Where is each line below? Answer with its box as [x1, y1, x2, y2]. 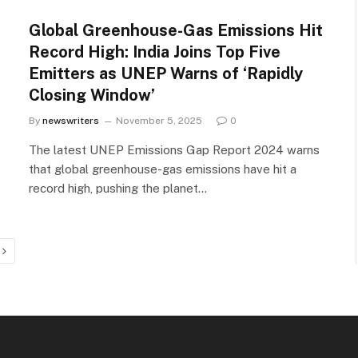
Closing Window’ [29, 86, 155, 105]
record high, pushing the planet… [29, 181, 207, 195]
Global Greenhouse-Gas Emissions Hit [29, 21, 323, 40]
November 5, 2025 [116, 115, 202, 126]
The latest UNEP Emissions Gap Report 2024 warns [29, 143, 320, 157]
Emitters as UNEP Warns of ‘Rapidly [29, 64, 303, 83]
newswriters [42, 115, 99, 126]
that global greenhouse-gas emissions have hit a [29, 162, 296, 176]
